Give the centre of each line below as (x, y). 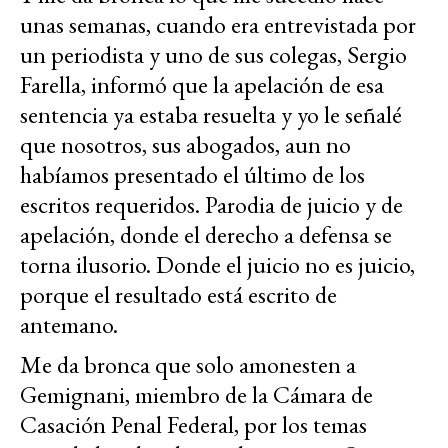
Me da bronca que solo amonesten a (188, 364)
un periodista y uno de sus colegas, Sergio (213, 54)
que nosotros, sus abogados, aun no (185, 144)
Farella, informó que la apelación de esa (202, 84)
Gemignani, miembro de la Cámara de (196, 394)
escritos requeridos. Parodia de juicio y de (211, 204)
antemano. (69, 324)
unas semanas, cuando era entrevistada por (218, 24)
